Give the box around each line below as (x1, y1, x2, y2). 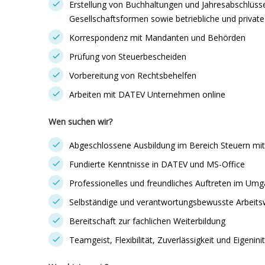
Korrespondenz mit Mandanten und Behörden (69, 32, 245, 43)
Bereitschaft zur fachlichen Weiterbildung (69, 215, 225, 227)
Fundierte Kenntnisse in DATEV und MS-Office (69, 159, 245, 170)
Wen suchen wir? (49, 116, 112, 127)
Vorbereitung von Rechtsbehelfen (69, 70, 196, 81)
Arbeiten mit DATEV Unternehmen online (69, 89, 225, 100)
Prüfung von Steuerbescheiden (69, 51, 186, 62)
